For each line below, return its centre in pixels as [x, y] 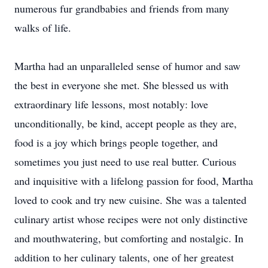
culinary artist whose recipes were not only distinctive [131, 219]
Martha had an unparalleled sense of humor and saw [127, 66]
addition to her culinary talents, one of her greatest [124, 257]
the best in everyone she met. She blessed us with [121, 85]
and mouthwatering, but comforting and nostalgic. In [129, 238]
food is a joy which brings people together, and [116, 142]
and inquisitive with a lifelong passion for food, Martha [134, 181]
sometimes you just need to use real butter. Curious [125, 162]
